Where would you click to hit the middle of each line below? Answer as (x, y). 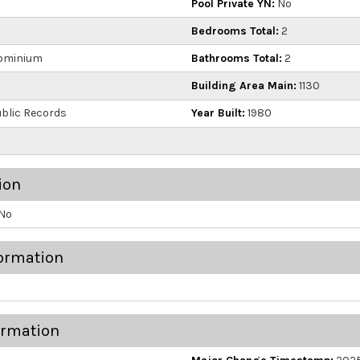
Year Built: (218, 113)
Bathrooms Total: (237, 58)
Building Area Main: (244, 86)
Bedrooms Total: (235, 31)
